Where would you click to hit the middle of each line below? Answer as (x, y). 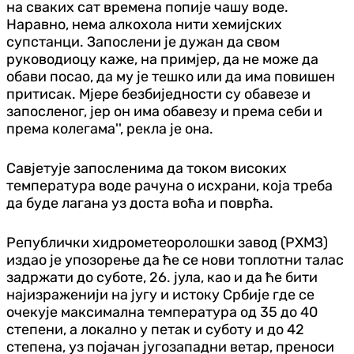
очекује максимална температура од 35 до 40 (162, 312)
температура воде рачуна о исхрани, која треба (169, 185)
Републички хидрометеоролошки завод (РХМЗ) (167, 242)
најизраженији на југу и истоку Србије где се (160, 294)
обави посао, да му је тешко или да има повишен (171, 76)
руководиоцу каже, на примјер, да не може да (162, 59)
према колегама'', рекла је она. (110, 128)
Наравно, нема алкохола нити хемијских (144, 24)
